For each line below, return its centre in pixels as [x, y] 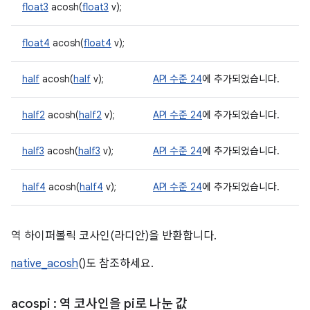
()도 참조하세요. [116, 264]
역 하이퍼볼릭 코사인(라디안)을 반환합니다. [114, 236]
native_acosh [45, 264]
